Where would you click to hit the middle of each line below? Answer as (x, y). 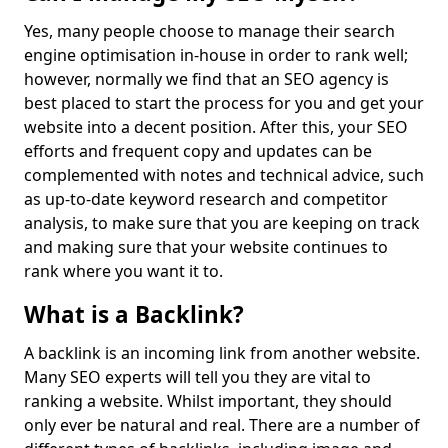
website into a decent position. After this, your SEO (216, 127)
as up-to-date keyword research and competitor (206, 199)
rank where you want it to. (125, 271)
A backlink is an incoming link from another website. (222, 353)
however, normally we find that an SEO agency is (206, 79)
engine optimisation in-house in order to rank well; (216, 55)
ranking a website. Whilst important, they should (208, 401)
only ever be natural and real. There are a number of (222, 425)
